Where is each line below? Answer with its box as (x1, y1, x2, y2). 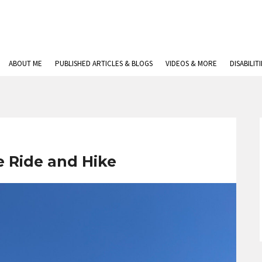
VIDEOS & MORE (166, 58, 217, 68)
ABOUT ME (9, 58, 42, 68)
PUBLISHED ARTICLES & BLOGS (55, 58, 153, 68)
